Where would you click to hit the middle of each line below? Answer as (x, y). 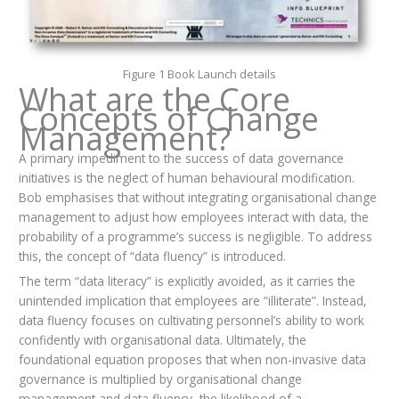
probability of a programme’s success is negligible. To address (195, 236)
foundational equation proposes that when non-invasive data (192, 360)
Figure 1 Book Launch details (199, 74)
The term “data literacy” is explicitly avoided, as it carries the (187, 281)
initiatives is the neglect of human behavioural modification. (186, 177)
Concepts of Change (168, 118)
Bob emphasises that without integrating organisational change (197, 197)
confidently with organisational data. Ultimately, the (162, 340)
